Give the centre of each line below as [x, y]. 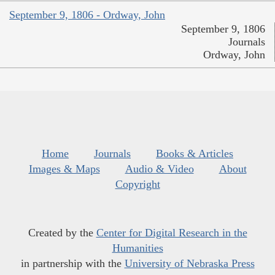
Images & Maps [64, 169]
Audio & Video [159, 169]
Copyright [137, 184]
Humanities [137, 248]
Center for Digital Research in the [172, 233]
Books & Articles [195, 154]
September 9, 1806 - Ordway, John [87, 15]
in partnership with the [72, 264]
